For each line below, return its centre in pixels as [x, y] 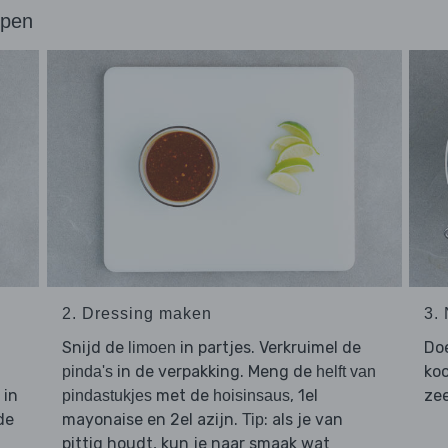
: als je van [303, 420]
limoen [151, 348]
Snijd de [94, 348]
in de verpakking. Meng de [214, 372]
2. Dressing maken [136, 314]
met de [182, 396]
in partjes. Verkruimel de [268, 348]
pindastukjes [106, 396]
